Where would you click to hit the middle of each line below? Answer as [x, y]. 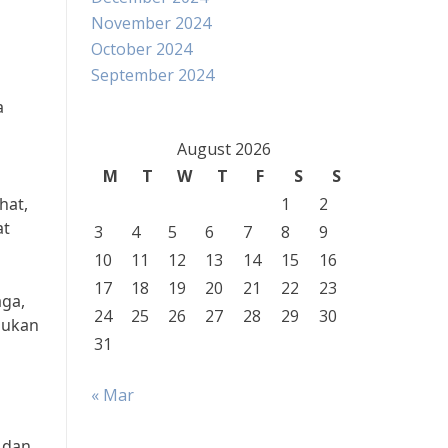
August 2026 [223, 149]
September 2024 [152, 75]
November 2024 [151, 23]
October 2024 [141, 49]
